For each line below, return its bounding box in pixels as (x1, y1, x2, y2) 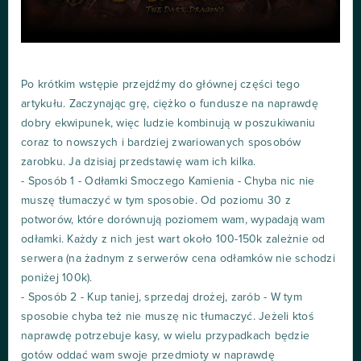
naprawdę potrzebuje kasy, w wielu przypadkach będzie (21, 330, 309, 342)
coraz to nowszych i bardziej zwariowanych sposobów (21, 137, 301, 149)
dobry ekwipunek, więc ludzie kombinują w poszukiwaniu (21, 118, 316, 130)
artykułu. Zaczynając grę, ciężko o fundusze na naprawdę (21, 98, 318, 110)
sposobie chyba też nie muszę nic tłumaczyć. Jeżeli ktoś (21, 311, 314, 323)
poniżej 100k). (21, 272, 93, 284)
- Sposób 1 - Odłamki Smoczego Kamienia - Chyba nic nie (21, 176, 315, 188)
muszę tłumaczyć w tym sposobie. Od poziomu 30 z (21, 195, 291, 207)
